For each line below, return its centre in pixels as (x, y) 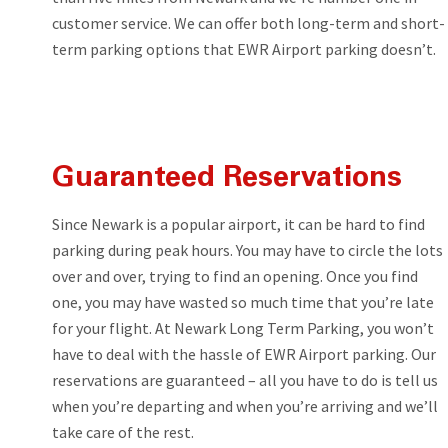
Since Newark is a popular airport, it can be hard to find (238, 223)
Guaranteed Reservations (227, 179)
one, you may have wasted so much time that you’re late (243, 301)
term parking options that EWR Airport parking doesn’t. (244, 48)
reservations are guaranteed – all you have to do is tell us (245, 379)
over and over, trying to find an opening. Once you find (235, 275)
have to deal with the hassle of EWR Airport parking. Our (244, 353)
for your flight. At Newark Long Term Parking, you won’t (243, 327)
